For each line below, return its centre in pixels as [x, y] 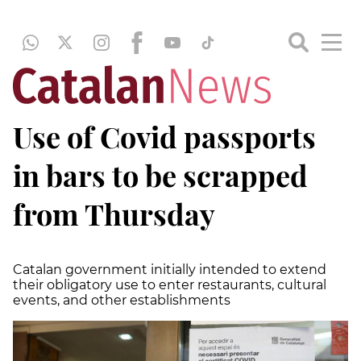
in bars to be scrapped [160, 175]
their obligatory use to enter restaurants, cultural [170, 285]
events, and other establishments [122, 300]
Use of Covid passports [164, 136]
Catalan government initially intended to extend [170, 270]
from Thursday [114, 214]
